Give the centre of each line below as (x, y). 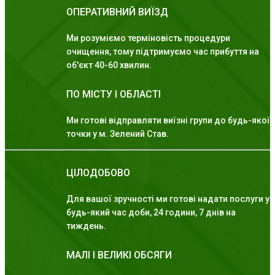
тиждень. (86, 226)
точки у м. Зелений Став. (118, 134)
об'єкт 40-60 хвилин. (109, 65)
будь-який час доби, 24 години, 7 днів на (151, 213)
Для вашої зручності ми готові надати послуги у (168, 199)
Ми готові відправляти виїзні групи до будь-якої (168, 121)
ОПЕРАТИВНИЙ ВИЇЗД (117, 12)
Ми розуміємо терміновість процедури (148, 38)
